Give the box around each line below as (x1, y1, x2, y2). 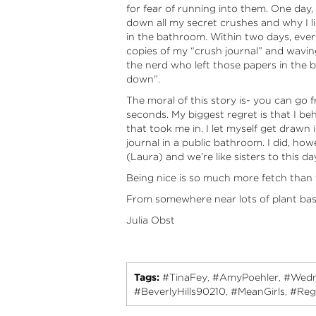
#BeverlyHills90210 (133, 285, 226, 297)
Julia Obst (126, 214, 175, 226)
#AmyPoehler (212, 271, 279, 283)
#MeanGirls (230, 285, 285, 297)
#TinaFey (162, 271, 207, 283)
